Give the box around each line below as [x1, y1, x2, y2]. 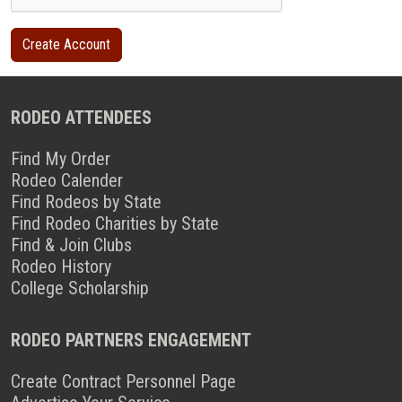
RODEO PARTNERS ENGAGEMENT [11, 329, 251, 351]
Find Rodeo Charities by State [11, 213, 219, 234]
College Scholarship [11, 277, 149, 299]
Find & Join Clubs [11, 234, 132, 256]
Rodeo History [11, 256, 111, 277]
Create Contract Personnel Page [11, 371, 236, 392]
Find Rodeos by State [11, 191, 162, 213]
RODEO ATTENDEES [11, 107, 152, 128]
